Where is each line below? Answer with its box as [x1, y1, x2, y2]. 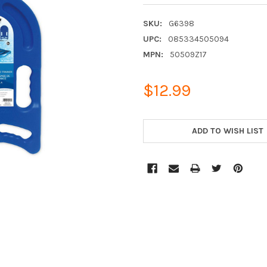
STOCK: [143, 124, 172, 135]
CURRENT [143, 111, 181, 122]
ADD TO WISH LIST [192, 125, 264, 136]
